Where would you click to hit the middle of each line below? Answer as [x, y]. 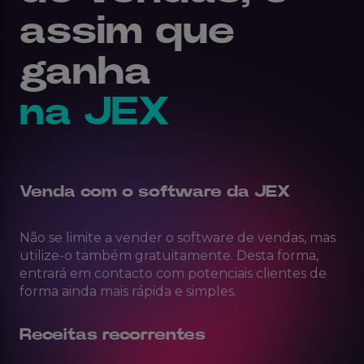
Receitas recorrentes [113, 335]
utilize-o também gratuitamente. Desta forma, [169, 256]
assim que [127, 32]
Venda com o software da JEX [155, 192]
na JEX [95, 113]
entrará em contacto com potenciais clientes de [173, 274]
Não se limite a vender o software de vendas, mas [178, 238]
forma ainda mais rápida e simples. [128, 292]
